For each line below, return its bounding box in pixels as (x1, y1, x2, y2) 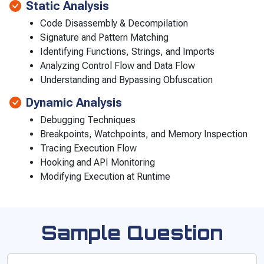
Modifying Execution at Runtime (40, 170, 170, 182)
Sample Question (41, 220, 223, 245)
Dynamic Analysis (26, 95, 122, 110)
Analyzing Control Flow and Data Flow (40, 60, 195, 71)
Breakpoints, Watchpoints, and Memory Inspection (40, 128, 247, 140)
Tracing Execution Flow (40, 142, 137, 154)
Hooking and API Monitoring (40, 156, 155, 168)
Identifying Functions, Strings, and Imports (40, 45, 214, 57)
